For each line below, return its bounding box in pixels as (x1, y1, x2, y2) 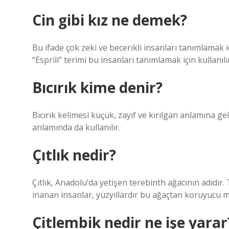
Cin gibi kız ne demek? (32, 10, 187, 30)
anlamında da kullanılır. (32, 122, 120, 133)
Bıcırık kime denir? (32, 78, 163, 97)
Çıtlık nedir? (32, 145, 116, 165)
